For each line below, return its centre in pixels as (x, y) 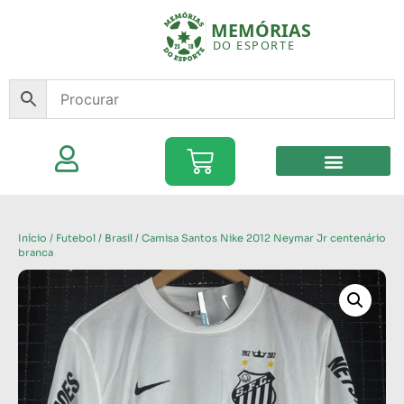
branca (36, 252)
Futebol (76, 238)
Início (32, 238)
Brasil (119, 238)
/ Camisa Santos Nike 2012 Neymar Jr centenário (259, 238)
